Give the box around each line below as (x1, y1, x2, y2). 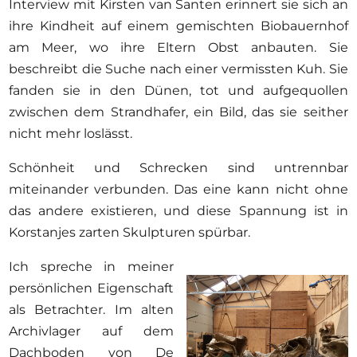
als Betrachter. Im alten (9, 301, 174, 317)
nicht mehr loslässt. (9, 125, 136, 141)
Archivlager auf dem (9, 323, 174, 339)
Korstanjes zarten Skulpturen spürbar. (9, 224, 251, 240)
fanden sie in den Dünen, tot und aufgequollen (9, 82, 348, 98)
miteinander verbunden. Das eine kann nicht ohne (9, 181, 348, 197)
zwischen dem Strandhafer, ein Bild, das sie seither (9, 104, 348, 120)
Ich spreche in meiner (9, 258, 174, 274)
